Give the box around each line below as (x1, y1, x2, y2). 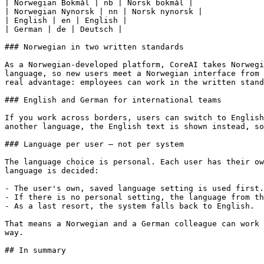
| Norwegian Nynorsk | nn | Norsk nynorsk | (5, 7, 203, 16)
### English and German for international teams (5, 95, 222, 104)
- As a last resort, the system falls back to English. (5, 202, 255, 210)
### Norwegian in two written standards (5, 42, 184, 51)
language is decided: (5, 166, 99, 175)
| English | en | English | (5, 16, 127, 25)
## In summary (5, 246, 66, 255)
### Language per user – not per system (5, 140, 184, 148)
